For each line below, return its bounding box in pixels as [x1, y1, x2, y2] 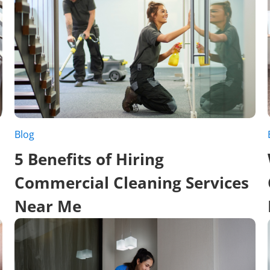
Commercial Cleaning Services [14, 171, 249, 193]
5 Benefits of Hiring [14, 148, 164, 170]
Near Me [14, 195, 81, 217]
